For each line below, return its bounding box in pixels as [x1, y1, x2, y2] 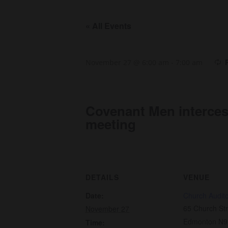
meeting [85, 115, 136, 134]
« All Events [85, 20, 131, 32]
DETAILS [85, 172, 119, 183]
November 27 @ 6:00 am [85, 58, 169, 68]
